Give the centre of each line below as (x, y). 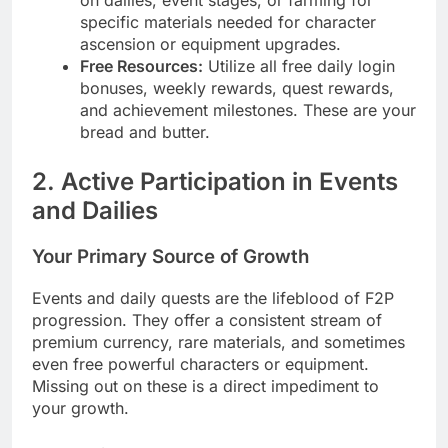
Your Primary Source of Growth (170, 257)
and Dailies (95, 211)
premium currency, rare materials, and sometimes (218, 341)
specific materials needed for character (228, 22)
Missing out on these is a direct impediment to (205, 385)
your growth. (80, 407)
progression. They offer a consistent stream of (207, 319)
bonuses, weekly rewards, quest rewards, (237, 88)
